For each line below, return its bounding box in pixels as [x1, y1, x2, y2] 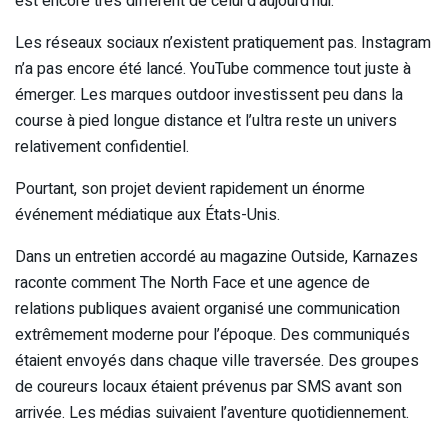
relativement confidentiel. [15, 134, 189, 159]
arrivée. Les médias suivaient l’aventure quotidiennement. [15, 400, 409, 425]
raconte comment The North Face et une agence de [15, 270, 370, 295]
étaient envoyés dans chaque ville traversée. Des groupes [15, 348, 419, 373]
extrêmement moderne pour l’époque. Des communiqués [15, 322, 410, 347]
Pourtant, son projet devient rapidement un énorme [15, 176, 365, 201]
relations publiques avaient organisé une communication [15, 296, 400, 321]
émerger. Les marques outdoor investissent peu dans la [15, 82, 403, 107]
